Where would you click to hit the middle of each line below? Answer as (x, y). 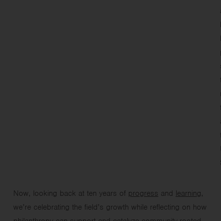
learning (188, 193)
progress (143, 193)
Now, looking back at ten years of (71, 193)
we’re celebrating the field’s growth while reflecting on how (110, 207)
